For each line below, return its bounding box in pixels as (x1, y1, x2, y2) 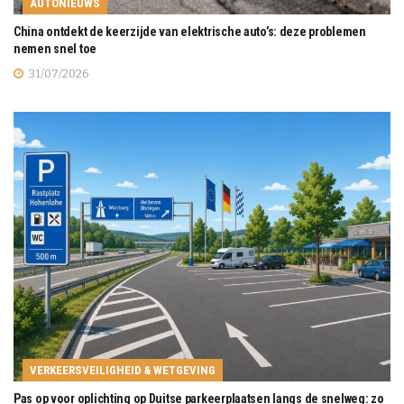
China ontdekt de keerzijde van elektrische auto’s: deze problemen (14, 24, 366, 40)
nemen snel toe (14, 41, 97, 57)
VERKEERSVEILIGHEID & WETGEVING (30, 363, 216, 378)
